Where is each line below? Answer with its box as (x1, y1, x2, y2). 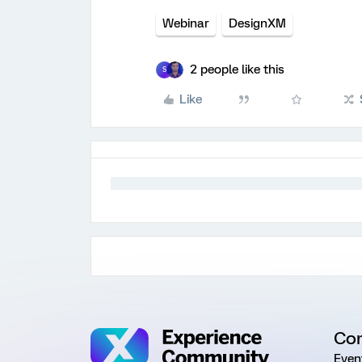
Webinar (162, 15, 209, 31)
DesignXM (229, 15, 286, 31)
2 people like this (190, 61, 284, 77)
